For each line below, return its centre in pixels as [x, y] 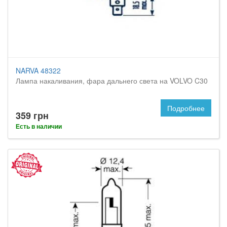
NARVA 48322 [38, 70]
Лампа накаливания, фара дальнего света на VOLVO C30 [112, 81]
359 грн [32, 116]
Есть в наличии [39, 126]
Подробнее [186, 108]
